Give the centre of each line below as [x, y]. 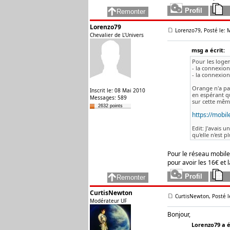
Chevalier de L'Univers [117, 35]
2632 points [110, 106]
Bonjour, [179, 214]
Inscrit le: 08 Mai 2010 [118, 90]
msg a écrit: [208, 50]
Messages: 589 [108, 98]
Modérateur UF [108, 201]
